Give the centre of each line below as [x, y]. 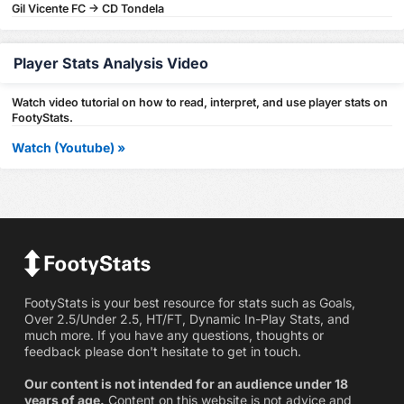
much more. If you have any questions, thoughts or [174, 335]
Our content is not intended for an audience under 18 [186, 384]
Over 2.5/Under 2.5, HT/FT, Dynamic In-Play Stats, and [187, 319]
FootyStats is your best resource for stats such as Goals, [189, 303]
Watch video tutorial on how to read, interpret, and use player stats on [200, 102]
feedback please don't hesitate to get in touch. [162, 352]
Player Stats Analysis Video [111, 64]
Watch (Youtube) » [69, 147]
